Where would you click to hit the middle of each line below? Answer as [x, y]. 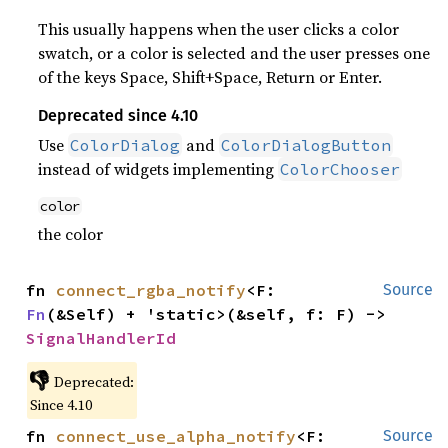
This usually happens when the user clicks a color [219, 29]
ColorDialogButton [306, 145]
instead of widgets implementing [158, 169]
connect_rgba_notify [151, 290]
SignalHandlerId [101, 338]
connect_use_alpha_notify [176, 436]
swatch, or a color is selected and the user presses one [234, 53]
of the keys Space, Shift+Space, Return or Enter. [210, 77]
